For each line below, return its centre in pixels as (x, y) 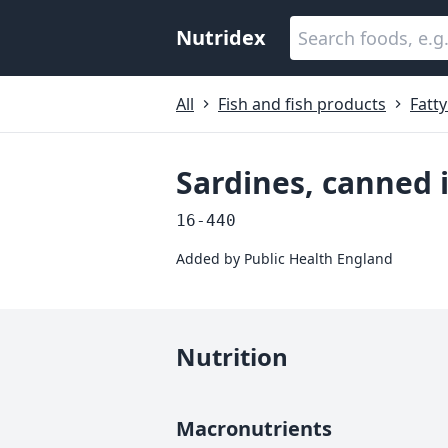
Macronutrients (254, 428)
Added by (210, 258)
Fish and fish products (302, 104)
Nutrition (232, 356)
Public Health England (318, 258)
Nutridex (221, 37)
